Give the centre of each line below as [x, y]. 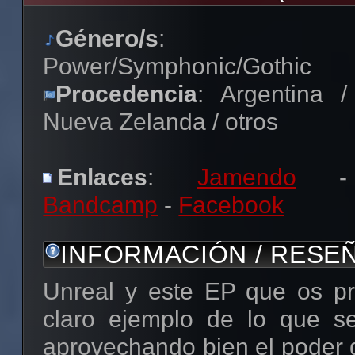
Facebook [231, 204]
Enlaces [103, 177]
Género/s [107, 38]
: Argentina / [273, 94]
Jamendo [246, 177]
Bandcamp [101, 204]
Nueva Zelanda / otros [161, 121]
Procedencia [127, 94]
